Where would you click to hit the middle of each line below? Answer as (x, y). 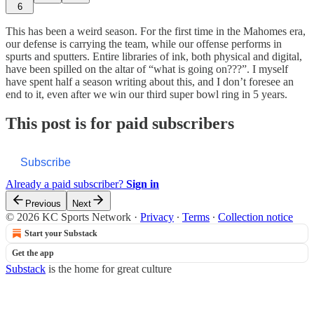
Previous (43, 204)
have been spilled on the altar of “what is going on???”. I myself (147, 69)
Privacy (157, 217)
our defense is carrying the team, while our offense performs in (144, 43)
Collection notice (255, 217)
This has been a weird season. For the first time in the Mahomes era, (156, 31)
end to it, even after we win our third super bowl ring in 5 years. (146, 94)
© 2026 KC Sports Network (68, 217)
